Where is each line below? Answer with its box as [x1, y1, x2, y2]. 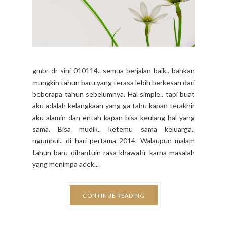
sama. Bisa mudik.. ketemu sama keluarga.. [32, 124, 195, 133]
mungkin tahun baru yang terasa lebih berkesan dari [32, 78, 195, 87]
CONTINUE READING [82, 192, 145, 199]
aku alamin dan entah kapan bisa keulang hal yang [32, 112, 195, 122]
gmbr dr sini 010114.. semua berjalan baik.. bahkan [32, 66, 195, 75]
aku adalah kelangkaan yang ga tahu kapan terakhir [32, 101, 195, 110]
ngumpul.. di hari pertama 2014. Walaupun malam [32, 136, 195, 145]
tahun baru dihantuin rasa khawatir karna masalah [32, 147, 195, 157]
